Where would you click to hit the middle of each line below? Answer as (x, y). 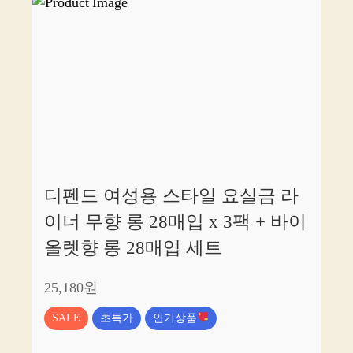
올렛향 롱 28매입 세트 (133, 248)
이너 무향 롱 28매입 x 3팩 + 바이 (175, 222)
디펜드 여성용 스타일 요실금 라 (171, 196)
